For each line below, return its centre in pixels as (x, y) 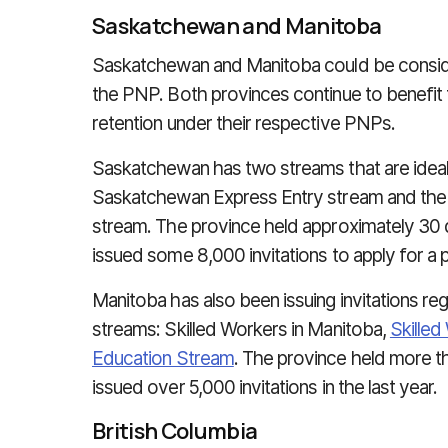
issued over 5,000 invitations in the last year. (265, 387)
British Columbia (175, 431)
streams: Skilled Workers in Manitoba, (241, 329)
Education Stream (163, 358)
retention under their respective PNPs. (243, 123)
